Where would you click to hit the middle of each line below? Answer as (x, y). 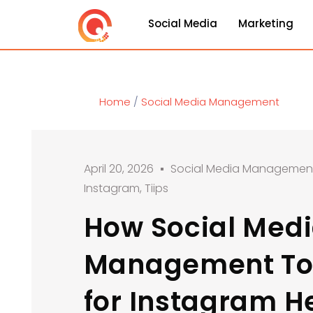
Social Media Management (210, 102)
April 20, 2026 (118, 169)
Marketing (265, 23)
